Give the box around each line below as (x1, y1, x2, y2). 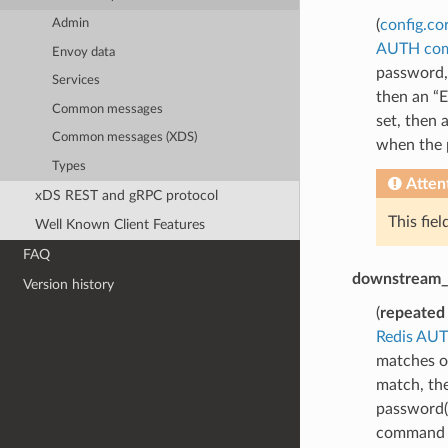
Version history (23, 276, 115, 292)
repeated (379, 304, 445, 321)
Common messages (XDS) (52, 131, 198, 145)
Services (52, 74, 101, 88)
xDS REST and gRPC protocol (34, 187, 218, 203)
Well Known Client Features (34, 217, 205, 233)
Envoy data (52, 45, 116, 59)
